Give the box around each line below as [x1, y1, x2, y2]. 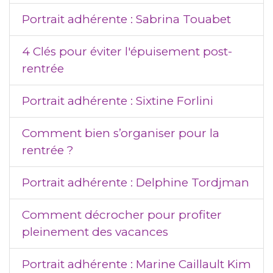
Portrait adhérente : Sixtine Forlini [22, 94, 213, 108]
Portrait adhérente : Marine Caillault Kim [22, 257, 251, 271]
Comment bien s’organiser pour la [22, 126, 219, 140]
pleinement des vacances [22, 225, 168, 239]
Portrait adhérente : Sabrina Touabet [22, 12, 231, 26]
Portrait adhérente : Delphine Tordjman [22, 175, 249, 190]
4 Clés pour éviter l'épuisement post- [22, 44, 232, 58]
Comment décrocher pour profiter [22, 208, 222, 222]
